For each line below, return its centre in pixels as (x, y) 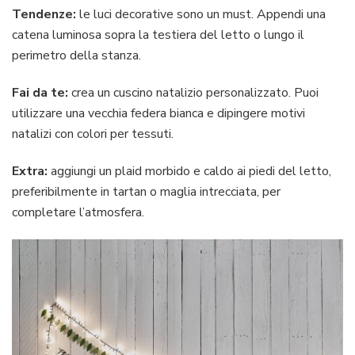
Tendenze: (44, 15)
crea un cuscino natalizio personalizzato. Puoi (193, 93)
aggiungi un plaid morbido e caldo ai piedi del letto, (189, 172)
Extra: (30, 172)
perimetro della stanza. (76, 56)
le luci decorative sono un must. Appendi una (201, 15)
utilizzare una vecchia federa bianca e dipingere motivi (158, 114)
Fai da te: (40, 93)
